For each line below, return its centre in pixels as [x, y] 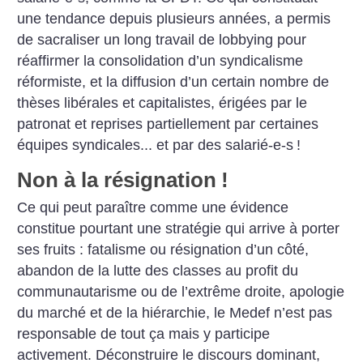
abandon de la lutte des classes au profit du [158, 271]
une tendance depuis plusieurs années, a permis [174, 18]
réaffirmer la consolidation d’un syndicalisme [160, 60]
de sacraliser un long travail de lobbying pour [162, 39]
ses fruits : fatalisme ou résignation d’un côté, [163, 250]
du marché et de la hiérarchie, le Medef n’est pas [175, 313]
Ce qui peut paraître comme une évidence [153, 208]
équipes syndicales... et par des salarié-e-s [156, 145]
